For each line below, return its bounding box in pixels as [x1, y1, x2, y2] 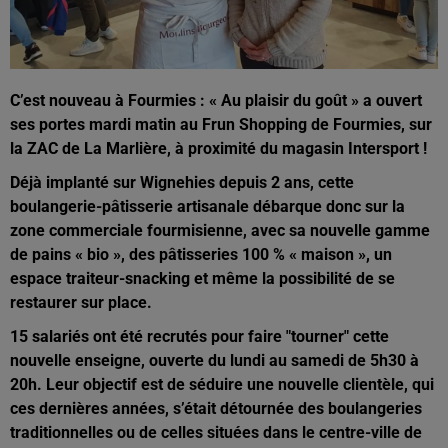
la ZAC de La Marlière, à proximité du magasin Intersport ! [10, 139, 427, 159]
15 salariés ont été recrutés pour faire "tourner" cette [10, 327, 389, 347]
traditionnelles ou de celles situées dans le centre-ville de [10, 423, 422, 443]
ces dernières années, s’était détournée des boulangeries [10, 399, 422, 419]
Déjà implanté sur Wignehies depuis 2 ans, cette [10, 173, 354, 193]
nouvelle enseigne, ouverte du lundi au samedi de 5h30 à [10, 351, 419, 371]
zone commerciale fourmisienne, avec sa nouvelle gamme [10, 221, 430, 241]
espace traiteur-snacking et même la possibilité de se [10, 269, 395, 289]
